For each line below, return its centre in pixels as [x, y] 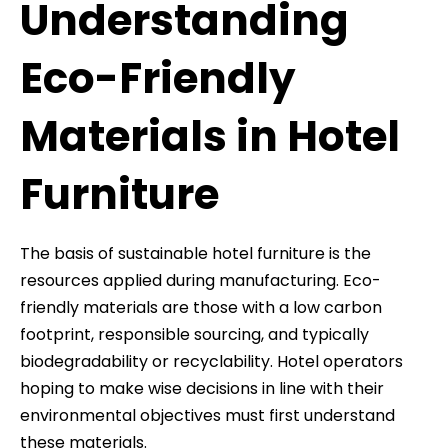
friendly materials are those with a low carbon [201, 307]
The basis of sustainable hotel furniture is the [195, 253]
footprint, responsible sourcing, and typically [194, 334]
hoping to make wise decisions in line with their [202, 388]
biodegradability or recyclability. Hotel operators [211, 361]
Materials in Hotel [210, 136]
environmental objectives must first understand [207, 415]
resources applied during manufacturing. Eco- [200, 280]
